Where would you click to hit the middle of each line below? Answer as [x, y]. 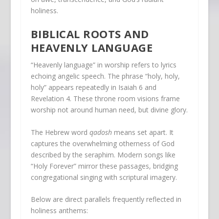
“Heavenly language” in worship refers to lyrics [103, 65]
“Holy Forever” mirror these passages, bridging [104, 166]
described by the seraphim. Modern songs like [103, 154]
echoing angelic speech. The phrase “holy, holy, [105, 76]
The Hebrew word [60, 132]
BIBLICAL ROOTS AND [90, 34]
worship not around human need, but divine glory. [109, 110]
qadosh [100, 132]
